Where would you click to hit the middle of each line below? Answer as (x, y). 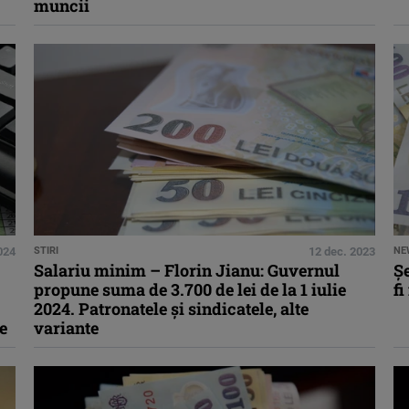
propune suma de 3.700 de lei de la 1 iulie (190, 290)
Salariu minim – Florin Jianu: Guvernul (187, 271)
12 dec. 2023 (341, 252)
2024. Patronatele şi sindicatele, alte (172, 309)
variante (67, 328)
